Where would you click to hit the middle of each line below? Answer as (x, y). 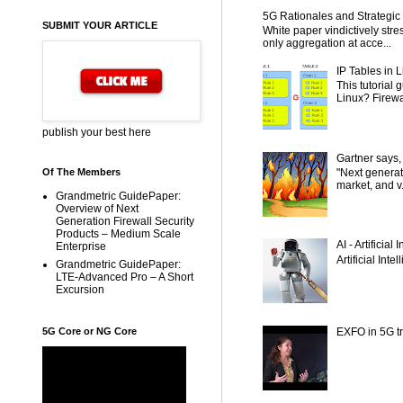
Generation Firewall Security (125, 221)
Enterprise (81, 246)
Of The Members (81, 172)
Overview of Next (97, 209)
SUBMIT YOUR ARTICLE (100, 25)
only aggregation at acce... (327, 43)
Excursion (80, 290)
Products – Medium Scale (118, 234)
